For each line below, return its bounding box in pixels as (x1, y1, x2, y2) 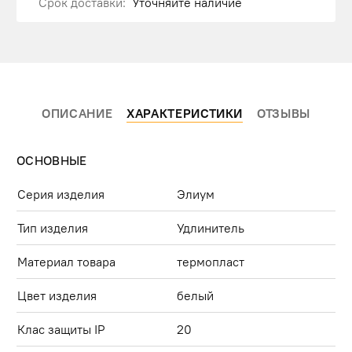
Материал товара (17, 253, 115, 269)
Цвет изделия (17, 287, 97, 303)
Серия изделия (17, 185, 104, 202)
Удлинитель (177, 219, 244, 236)
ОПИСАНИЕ (42, 104, 113, 121)
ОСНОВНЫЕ (16, 152, 87, 168)
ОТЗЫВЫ (257, 104, 310, 121)
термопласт (177, 253, 244, 269)
